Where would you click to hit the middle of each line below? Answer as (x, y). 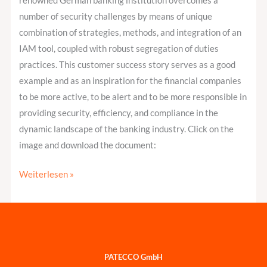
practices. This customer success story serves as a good (128, 65)
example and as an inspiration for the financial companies (131, 81)
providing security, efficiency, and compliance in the (119, 113)
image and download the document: (88, 145)
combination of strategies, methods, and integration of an (131, 33)
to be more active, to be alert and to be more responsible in (133, 97)
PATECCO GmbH (133, 257)
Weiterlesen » (47, 175)
